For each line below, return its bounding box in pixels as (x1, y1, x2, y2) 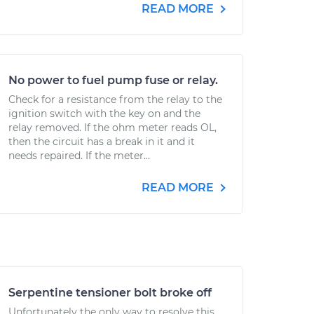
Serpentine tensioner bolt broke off (8, 286, 212, 299)
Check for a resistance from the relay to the (8, 93, 222, 106)
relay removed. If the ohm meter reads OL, (8, 121, 217, 134)
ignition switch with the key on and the (8, 107, 200, 120)
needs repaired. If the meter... (8, 149, 150, 162)
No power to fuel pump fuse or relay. (8, 74, 218, 87)
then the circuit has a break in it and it (8, 135, 195, 148)
